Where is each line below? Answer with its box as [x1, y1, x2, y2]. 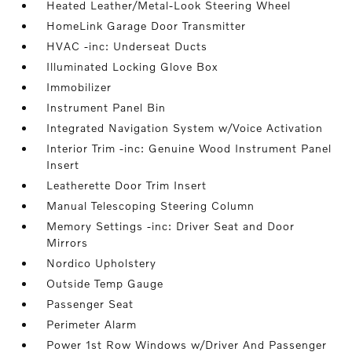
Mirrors [46, 236, 89, 249]
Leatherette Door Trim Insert [46, 178, 207, 192]
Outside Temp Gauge [46, 277, 164, 290]
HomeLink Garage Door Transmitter [46, 19, 247, 32]
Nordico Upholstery [46, 256, 157, 269]
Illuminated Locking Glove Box [46, 60, 219, 73]
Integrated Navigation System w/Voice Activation [46, 121, 324, 134]
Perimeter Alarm [46, 317, 137, 331]
